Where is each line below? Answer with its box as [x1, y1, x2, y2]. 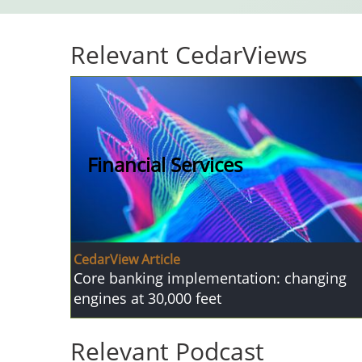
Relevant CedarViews [70, 37, 307, 71]
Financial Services [87, 151, 242, 179]
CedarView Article [74, 250, 180, 268]
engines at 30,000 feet [74, 288, 221, 308]
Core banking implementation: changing [74, 267, 347, 288]
